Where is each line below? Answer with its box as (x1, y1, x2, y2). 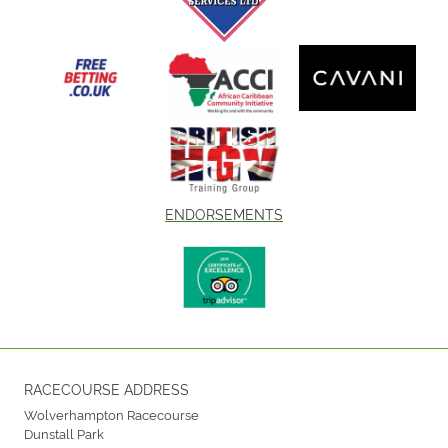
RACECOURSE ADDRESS (24, 378, 189, 398)
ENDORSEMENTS (165, 204, 283, 223)
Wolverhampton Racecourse (24, 404, 199, 423)
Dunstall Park (24, 423, 104, 442)
